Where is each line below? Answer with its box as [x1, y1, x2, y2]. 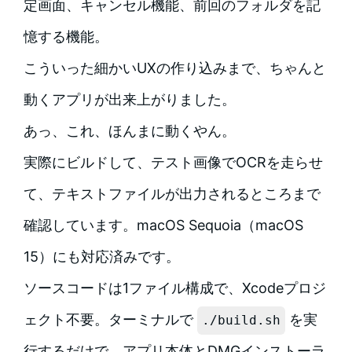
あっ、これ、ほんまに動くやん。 [23, 123, 236, 140]
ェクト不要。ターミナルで [23, 311, 197, 328]
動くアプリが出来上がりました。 [23, 91, 236, 108]
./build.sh [201, 313, 280, 328]
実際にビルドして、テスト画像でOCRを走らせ [23, 154, 323, 171]
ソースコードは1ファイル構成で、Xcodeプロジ [23, 280, 326, 297]
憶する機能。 [23, 28, 108, 46]
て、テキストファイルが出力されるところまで [23, 185, 321, 203]
